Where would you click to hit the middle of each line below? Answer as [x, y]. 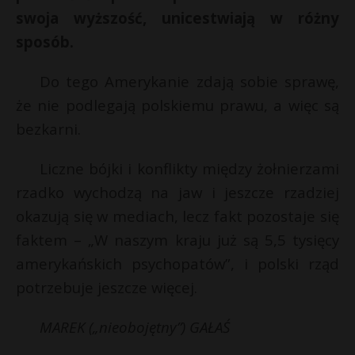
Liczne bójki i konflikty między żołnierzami [189, 168]
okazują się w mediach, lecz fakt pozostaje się [177, 216]
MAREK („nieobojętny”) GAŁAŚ [135, 327]
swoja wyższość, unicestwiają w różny [177, 18]
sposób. [45, 42]
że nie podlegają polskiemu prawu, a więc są [177, 105]
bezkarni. [48, 129]
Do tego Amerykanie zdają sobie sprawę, [189, 81]
